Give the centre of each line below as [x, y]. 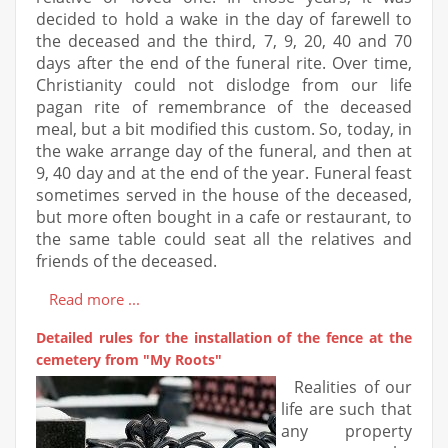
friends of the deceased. [126, 260]
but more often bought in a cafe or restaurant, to [224, 216]
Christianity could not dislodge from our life [224, 84]
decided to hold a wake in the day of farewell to [224, 18]
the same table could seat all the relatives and [224, 238]
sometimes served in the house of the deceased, [224, 194]
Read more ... [94, 298]
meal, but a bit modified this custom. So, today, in [224, 128]
